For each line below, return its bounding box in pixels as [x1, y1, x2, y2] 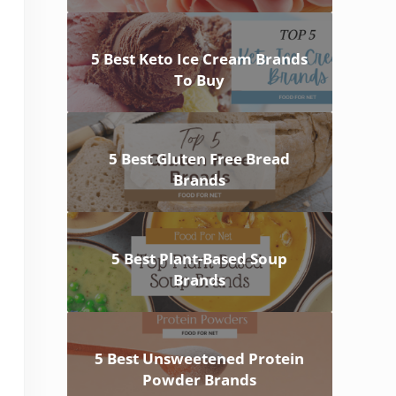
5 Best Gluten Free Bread [109, 148, 291, 170]
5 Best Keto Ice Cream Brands [91, 49, 308, 70]
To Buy [174, 70, 225, 91]
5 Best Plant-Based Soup [111, 248, 288, 270]
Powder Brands [142, 369, 257, 391]
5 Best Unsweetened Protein [95, 348, 305, 369]
